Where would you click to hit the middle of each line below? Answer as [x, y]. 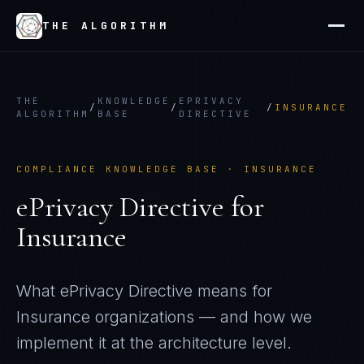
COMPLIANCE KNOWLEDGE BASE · [130, 169]
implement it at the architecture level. [154, 343]
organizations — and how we [201, 317]
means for [232, 291]
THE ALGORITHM [106, 26]
